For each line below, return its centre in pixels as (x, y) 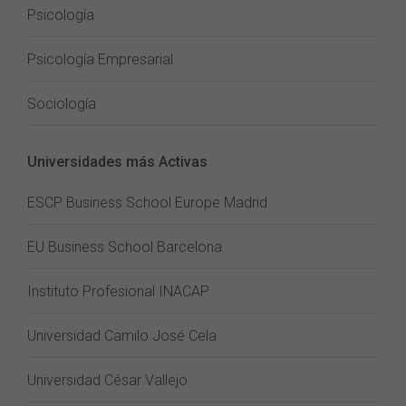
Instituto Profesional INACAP (118, 291)
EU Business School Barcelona (125, 247)
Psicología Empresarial (100, 59)
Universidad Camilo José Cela (122, 336)
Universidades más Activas (117, 162)
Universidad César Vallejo (107, 380)
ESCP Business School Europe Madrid (147, 203)
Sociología (62, 104)
